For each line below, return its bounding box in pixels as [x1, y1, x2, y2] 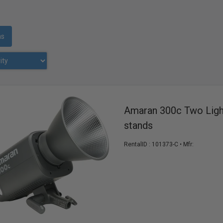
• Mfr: [179, 141, 194, 148]
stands [123, 119, 153, 131]
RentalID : [123, 141, 152, 148]
